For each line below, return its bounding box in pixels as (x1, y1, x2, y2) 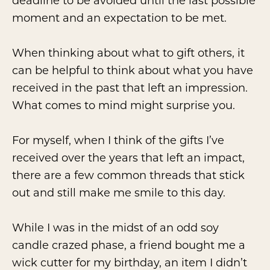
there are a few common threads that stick (12, 168, 245, 183)
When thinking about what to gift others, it (12, 45, 245, 60)
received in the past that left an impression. (12, 80, 248, 95)
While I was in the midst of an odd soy (12, 220, 219, 235)
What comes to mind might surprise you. (12, 98, 235, 113)
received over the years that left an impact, (12, 150, 245, 165)
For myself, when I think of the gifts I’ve (12, 133, 224, 148)
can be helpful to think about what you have (12, 63, 253, 78)
